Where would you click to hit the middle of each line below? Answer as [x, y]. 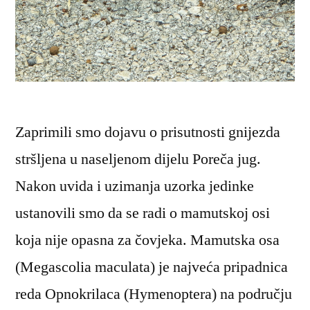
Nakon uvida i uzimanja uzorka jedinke [135, 186]
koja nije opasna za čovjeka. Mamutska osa [147, 240]
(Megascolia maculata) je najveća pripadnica [152, 267]
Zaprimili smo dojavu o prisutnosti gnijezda [148, 133]
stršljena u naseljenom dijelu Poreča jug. [138, 159]
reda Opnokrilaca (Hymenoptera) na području [154, 294]
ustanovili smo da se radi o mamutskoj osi [143, 213]
